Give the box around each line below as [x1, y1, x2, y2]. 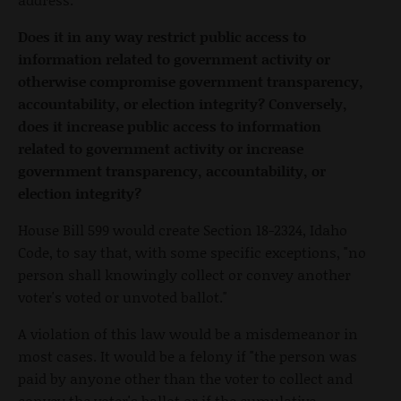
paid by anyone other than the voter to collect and [18, 367, 353, 388]
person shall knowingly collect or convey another [18, 263, 351, 285]
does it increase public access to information [18, 115, 321, 136]
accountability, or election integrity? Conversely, [18, 92, 347, 114]
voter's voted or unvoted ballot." [18, 286, 227, 307]
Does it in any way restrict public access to [18, 25, 306, 47]
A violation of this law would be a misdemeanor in [18, 322, 358, 344]
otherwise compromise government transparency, [18, 70, 363, 91]
